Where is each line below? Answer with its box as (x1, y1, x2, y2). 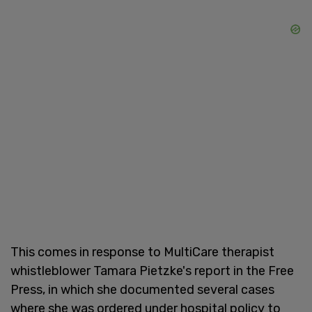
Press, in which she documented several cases (10, 281, 274, 297)
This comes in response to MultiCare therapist (10, 244, 274, 260)
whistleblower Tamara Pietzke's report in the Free (10, 263, 294, 279)
